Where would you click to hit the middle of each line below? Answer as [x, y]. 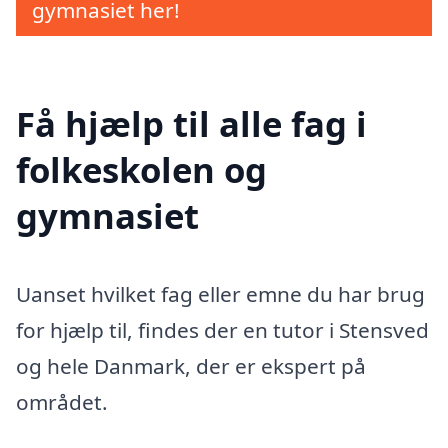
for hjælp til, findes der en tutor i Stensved [222, 329]
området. [62, 401]
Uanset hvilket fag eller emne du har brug [220, 293]
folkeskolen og [141, 169]
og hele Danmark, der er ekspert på [191, 365]
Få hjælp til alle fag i [191, 123]
